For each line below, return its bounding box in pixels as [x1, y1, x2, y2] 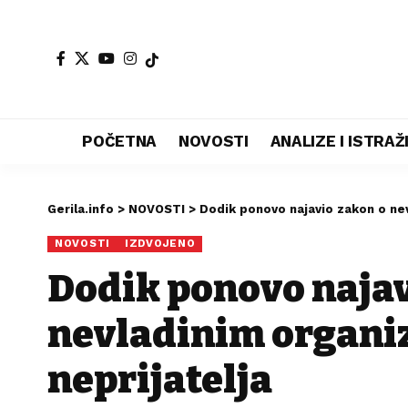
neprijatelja [47, 356, 272, 403]
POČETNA [82, 131, 158, 150]
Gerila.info [47, 202, 114, 216]
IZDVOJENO [125, 237, 196, 250]
